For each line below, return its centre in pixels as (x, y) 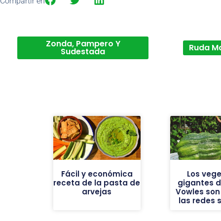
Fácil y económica (97, 174)
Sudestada (83, 52)
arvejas (97, 192)
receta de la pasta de (97, 183)
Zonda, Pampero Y (83, 44)
